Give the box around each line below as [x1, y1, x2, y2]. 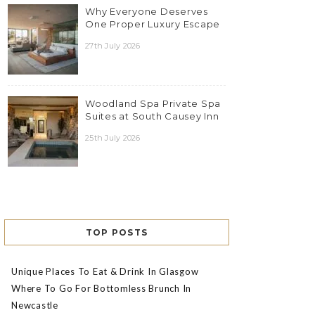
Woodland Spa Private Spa [85, 98, 221, 110]
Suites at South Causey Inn [85, 110, 219, 122]
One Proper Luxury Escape [85, 18, 220, 30]
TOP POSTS [85, 227, 148, 238]
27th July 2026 [85, 41, 141, 51]
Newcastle [11, 300, 58, 311]
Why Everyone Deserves [85, 6, 208, 18]
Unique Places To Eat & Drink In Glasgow [11, 266, 199, 278]
